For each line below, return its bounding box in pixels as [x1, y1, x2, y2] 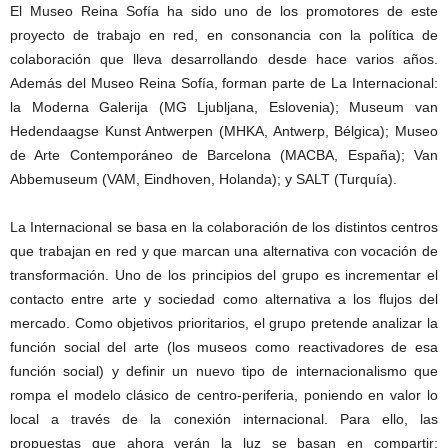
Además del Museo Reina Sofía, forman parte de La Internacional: [10, 75, 438, 91]
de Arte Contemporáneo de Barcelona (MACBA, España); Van [10, 147, 438, 163]
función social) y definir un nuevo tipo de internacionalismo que [10, 363, 438, 379]
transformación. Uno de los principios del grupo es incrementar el [10, 267, 438, 283]
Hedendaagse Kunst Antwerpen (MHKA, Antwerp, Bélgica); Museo [10, 123, 438, 139]
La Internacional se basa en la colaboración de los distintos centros [10, 219, 438, 235]
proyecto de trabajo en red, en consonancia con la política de [10, 27, 438, 43]
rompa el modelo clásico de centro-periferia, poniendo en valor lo [10, 387, 438, 403]
